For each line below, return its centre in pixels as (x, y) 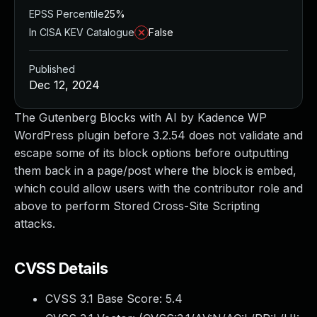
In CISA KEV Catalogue (82, 32)
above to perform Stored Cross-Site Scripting (137, 206)
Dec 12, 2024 (64, 85)
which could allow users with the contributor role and (158, 188)
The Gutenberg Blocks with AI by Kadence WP (140, 117)
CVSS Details (61, 268)
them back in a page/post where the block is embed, (155, 171)
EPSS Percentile (67, 14)
